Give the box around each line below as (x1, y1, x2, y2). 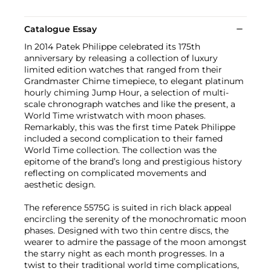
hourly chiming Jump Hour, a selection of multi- (24, 87, 229, 98)
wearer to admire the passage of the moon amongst (24, 236, 247, 247)
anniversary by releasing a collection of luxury (24, 52, 218, 64)
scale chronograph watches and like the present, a (24, 98, 235, 109)
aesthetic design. (24, 178, 96, 190)
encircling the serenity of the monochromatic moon (24, 213, 246, 224)
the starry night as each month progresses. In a (24, 247, 224, 259)
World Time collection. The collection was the (24, 144, 217, 155)
